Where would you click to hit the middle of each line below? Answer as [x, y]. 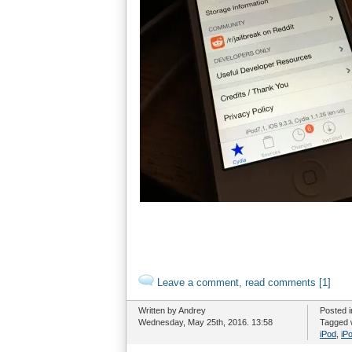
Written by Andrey [172, 310]
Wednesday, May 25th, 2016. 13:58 [205, 322]
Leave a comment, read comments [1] [242, 282]
